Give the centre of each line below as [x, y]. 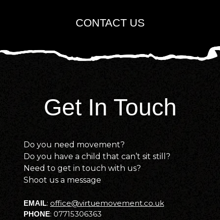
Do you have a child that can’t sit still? [97, 157]
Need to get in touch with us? [82, 168]
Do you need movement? [74, 145]
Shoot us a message [62, 180]
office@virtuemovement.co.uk [107, 203]
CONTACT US [110, 23]
